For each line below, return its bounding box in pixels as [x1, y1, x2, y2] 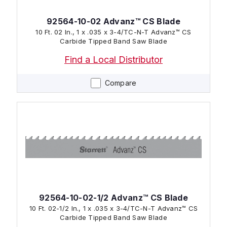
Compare [104, 78, 137, 87]
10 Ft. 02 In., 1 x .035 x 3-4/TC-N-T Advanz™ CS [35, 27, 192, 36]
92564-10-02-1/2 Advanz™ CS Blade [39, 192, 188, 203]
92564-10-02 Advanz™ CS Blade [47, 16, 180, 26]
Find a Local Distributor [64, 54, 163, 65]
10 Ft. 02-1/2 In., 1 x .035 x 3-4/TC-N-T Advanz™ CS [29, 204, 198, 212]
